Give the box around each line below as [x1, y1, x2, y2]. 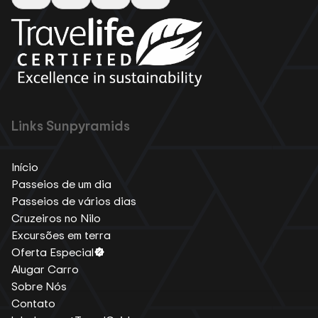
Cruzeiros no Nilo [11, 209, 101, 226]
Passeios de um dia [11, 175, 111, 192]
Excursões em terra [11, 226, 111, 243]
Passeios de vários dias [11, 192, 136, 209]
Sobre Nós [11, 278, 67, 294]
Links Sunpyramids [11, 115, 130, 135]
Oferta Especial [11, 243, 94, 260]
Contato [11, 295, 55, 311]
